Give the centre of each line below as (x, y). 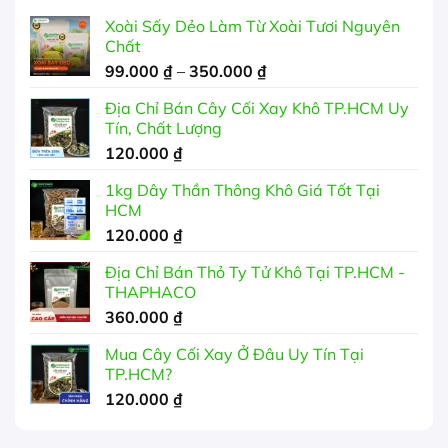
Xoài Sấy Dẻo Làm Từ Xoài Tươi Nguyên (252, 25)
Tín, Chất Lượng (163, 127)
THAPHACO (150, 291)
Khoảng (294, 69)
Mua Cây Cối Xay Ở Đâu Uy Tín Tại (234, 353)
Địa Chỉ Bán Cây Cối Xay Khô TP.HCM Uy (257, 107)
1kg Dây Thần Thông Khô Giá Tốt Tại (242, 189)
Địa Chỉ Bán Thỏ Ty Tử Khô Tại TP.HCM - (255, 271)
